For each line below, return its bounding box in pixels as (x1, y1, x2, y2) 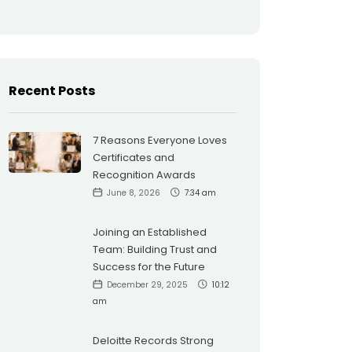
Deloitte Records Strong (92, 333, 214, 348)
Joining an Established (92, 225, 207, 240)
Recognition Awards (92, 167, 196, 182)
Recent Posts (9, 82, 95, 100)
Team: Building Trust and (92, 242, 217, 257)
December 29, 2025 (106, 279, 190, 291)
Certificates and (92, 150, 174, 165)
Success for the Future (92, 259, 205, 274)
